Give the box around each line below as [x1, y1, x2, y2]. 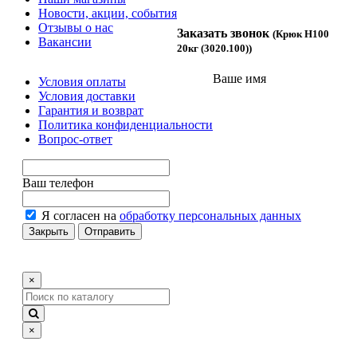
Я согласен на [41, 208, 120, 222]
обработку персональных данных [120, 208, 301, 222]
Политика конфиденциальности [38, 117, 213, 131]
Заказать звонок [177, 26, 273, 41]
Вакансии [38, 34, 92, 49]
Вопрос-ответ [38, 131, 112, 146]
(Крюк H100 [273, 28, 329, 41]
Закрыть [29, 225, 69, 237]
